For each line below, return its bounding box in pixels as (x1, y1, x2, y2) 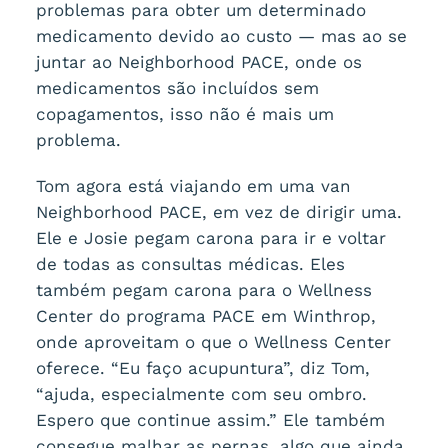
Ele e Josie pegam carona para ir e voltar (35, 228, 386, 248)
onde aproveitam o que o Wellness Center (35, 332, 391, 352)
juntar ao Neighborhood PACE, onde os (35, 52, 362, 72)
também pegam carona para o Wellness (35, 280, 372, 300)
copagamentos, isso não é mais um (35, 104, 334, 124)
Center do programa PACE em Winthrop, (35, 306, 376, 326)
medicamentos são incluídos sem (35, 78, 319, 98)
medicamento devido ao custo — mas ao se (35, 26, 407, 46)
